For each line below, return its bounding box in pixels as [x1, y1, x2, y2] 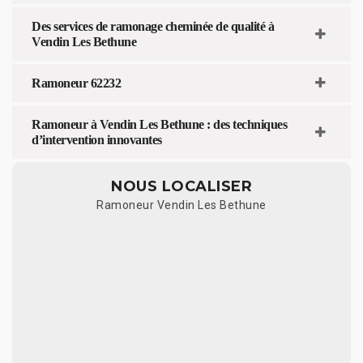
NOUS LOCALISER [111, 177, 252, 195]
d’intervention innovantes [32, 132, 162, 147]
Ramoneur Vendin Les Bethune [96, 198, 267, 211]
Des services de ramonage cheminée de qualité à [32, 19, 274, 33]
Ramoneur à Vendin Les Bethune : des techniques [32, 117, 287, 131]
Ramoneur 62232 [32, 75, 121, 90]
